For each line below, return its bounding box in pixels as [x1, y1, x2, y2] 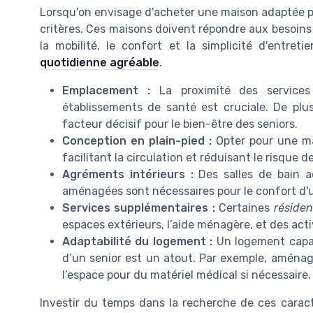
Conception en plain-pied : [62, 134, 212, 148]
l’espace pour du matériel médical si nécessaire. [62, 268, 311, 282]
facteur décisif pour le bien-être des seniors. [62, 117, 298, 131]
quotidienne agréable [40, 56, 159, 70]
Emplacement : [62, 84, 150, 98]
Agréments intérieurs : [62, 168, 194, 182]
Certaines [214, 201, 274, 215]
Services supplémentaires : [62, 201, 215, 215]
